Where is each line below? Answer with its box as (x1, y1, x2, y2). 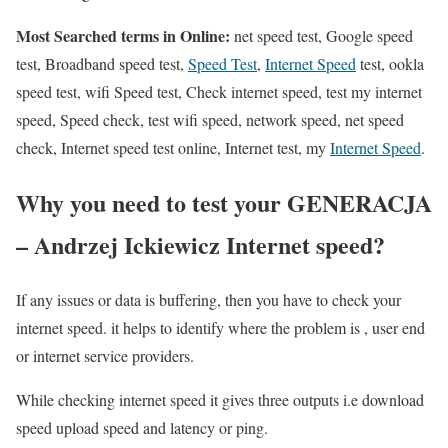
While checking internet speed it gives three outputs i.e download (16, 389, 424, 411)
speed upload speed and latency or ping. (16, 417, 268, 439)
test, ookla (356, 53, 424, 75)
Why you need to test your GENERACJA (16, 185, 432, 221)
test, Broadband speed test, (16, 53, 188, 75)
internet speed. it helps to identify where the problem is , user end (16, 317, 425, 339)
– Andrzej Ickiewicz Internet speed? (16, 227, 385, 263)
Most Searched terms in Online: (16, 24, 230, 48)
